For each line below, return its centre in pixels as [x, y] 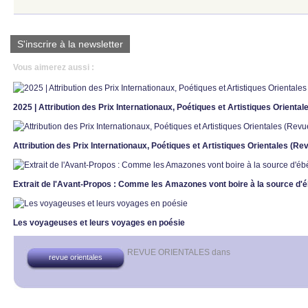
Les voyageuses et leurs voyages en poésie [99, 223]
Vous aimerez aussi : [54, 68]
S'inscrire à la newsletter [70, 44]
